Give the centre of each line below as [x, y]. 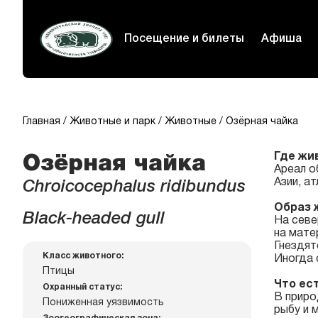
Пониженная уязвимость [103, 303]
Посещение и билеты [184, 39]
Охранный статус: [82, 287]
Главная [42, 122]
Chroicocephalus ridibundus [134, 187]
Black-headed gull [94, 219]
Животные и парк [113, 122]
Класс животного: [83, 256]
